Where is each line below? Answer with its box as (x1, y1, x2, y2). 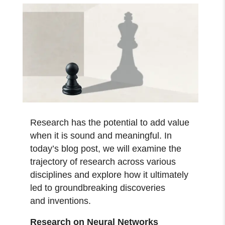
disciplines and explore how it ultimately (30, 169, 189, 180)
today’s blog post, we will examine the (30, 143, 182, 154)
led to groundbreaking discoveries (30, 182, 166, 193)
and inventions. (30, 195, 94, 206)
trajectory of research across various (30, 156, 176, 167)
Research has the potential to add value (30, 117, 190, 128)
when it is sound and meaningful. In (30, 130, 172, 141)
